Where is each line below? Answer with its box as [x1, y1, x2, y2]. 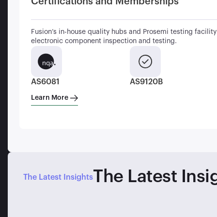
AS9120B [130, 78, 163, 86]
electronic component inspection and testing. [31, 38, 177, 45]
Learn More [31, 94, 68, 101]
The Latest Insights [23, 173, 93, 181]
